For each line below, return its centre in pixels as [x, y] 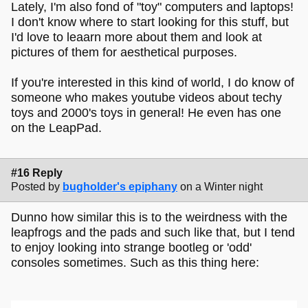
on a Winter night [221, 186]
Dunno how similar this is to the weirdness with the [149, 218]
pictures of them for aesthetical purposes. [124, 52]
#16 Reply [37, 173]
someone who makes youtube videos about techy [146, 97]
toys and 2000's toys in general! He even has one [146, 112]
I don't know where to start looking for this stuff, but [150, 22]
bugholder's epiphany [120, 186]
